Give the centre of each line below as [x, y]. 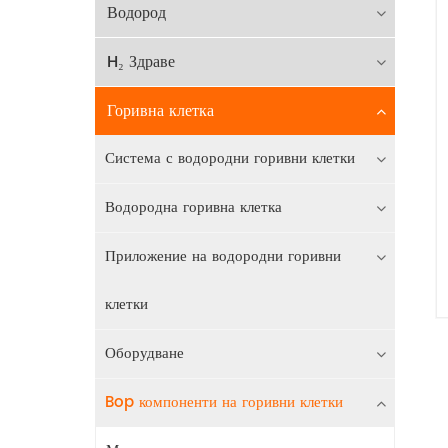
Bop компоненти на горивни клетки [223, 402]
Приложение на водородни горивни [222, 256]
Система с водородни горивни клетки [229, 158]
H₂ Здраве [141, 61]
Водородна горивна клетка [193, 207]
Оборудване [144, 353]
